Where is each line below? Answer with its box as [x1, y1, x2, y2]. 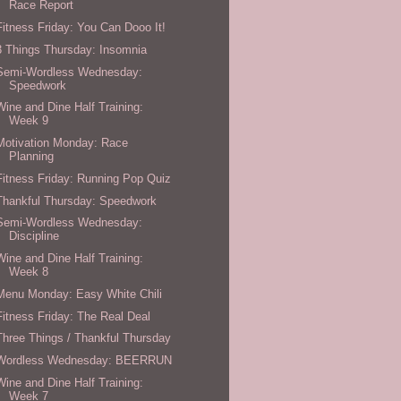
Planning [9, 149, 55, 164]
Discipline [9, 229, 60, 243]
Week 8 [9, 265, 49, 279]
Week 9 [9, 114, 49, 128]
